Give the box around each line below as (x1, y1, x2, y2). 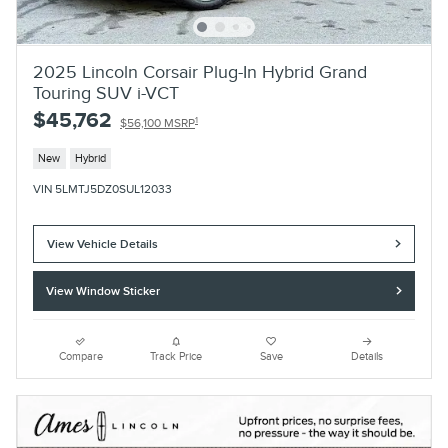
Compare (58, 350, 103, 364)
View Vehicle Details (47, 236, 159, 252)
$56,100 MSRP (120, 116, 195, 132)
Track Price (150, 350, 203, 364)
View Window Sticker (46, 283, 161, 299)
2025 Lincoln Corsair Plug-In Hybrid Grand (33, 62, 367, 84)
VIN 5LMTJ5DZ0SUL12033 (33, 181, 172, 197)
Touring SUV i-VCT (33, 83, 179, 105)
